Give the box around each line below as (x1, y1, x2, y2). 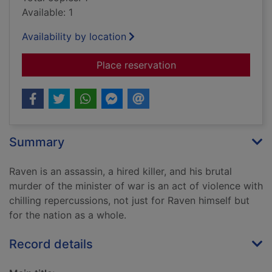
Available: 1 (22, 6, 73, 19)
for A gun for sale (175, 58, 256, 71)
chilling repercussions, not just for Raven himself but (9, 194, 250, 207)
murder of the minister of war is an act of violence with (9, 180, 263, 192)
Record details (9, 237, 93, 252)
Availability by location (22, 30, 126, 43)
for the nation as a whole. (9, 209, 126, 222)
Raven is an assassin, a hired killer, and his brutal (9, 165, 232, 178)
